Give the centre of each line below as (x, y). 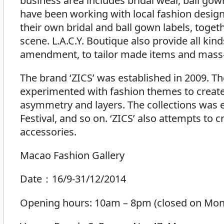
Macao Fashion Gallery (72, 155)
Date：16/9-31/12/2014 (73, 179)
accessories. (48, 132)
